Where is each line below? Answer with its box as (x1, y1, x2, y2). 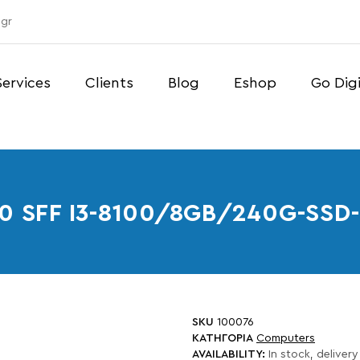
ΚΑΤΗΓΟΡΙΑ (192, 332, 253, 344)
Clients (85, 76, 133, 91)
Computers (256, 332, 315, 344)
